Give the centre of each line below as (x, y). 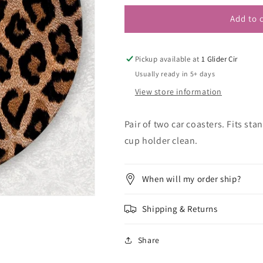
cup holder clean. (161, 140)
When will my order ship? (191, 178)
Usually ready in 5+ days (175, 73)
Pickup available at (168, 59)
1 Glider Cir (219, 59)
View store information (178, 91)
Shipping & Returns (180, 208)
